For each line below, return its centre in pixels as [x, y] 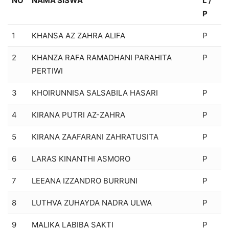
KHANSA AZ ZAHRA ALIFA [78, 35]
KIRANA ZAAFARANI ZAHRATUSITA [95, 136]
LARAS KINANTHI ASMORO [81, 158]
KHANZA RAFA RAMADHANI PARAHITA [102, 57]
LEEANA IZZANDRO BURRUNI [85, 180]
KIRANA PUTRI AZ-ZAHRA [78, 114]
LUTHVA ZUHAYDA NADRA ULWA [92, 202]
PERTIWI [47, 71]
